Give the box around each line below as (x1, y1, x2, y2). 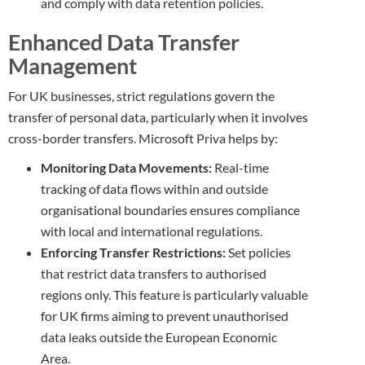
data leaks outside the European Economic (41, 329, 277, 345)
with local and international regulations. (41, 223, 262, 239)
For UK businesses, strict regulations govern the (8, 88, 275, 103)
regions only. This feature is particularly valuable (41, 287, 308, 302)
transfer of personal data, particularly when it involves (8, 109, 308, 125)
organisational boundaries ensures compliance (41, 202, 300, 218)
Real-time (212, 160, 269, 175)
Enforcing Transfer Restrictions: (41, 244, 226, 260)
